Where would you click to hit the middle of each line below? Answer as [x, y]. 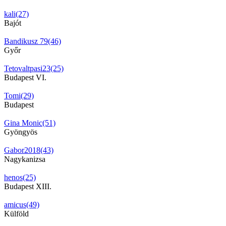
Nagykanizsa [25, 159]
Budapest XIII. [28, 186]
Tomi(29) [19, 95]
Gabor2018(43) [29, 150]
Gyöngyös [21, 132]
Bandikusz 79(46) [33, 41]
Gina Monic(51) [30, 123]
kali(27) [16, 14]
